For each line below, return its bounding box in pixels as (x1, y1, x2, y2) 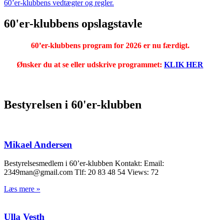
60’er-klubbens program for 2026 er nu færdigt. (30, 41, 190, 50)
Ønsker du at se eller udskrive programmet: (17, 60, 164, 69)
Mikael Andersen (4, 139, 72, 150)
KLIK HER (164, 60, 203, 69)
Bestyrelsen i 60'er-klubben (4, 98, 141, 111)
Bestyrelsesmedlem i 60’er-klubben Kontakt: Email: (4, 159, 166, 168)
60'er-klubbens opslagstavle (4, 17, 142, 30)
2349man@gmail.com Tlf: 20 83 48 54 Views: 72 (4, 168, 159, 177)
